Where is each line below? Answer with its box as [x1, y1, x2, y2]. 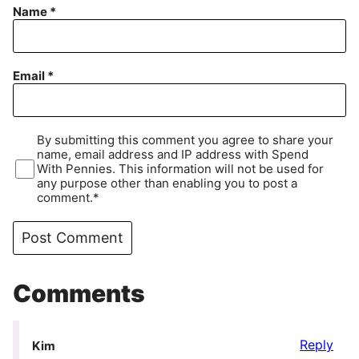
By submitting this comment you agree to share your [37, 132, 334, 148]
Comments [13, 279, 145, 309]
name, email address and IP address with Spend [37, 147, 309, 163]
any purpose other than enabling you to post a [37, 175, 298, 192]
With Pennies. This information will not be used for [37, 161, 325, 177]
